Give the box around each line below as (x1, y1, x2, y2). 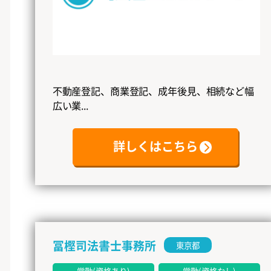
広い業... (52, 98, 88, 113)
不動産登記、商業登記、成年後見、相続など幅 (52, 83, 254, 99)
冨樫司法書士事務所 (52, 237, 156, 253)
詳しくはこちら (113, 137, 198, 155)
